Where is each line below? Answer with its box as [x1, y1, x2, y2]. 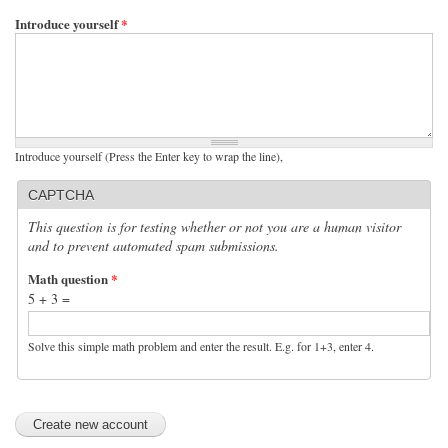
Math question [28, 268, 111, 288]
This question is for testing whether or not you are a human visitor [28, 216, 401, 236]
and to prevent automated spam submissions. [28, 235, 279, 255]
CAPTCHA [28, 186, 94, 203]
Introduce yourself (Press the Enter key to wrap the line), [15, 147, 283, 164]
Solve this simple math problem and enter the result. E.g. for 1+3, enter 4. [28, 337, 374, 354]
